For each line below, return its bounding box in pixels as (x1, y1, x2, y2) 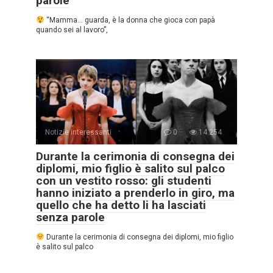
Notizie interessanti (45, 127, 112, 136)
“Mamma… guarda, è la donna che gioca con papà (44, 15, 215, 24)
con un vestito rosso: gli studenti (36, 173, 211, 188)
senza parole (36, 210, 105, 224)
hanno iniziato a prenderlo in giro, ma (36, 185, 235, 200)
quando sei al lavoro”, (36, 25, 108, 34)
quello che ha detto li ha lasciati (36, 197, 206, 212)
